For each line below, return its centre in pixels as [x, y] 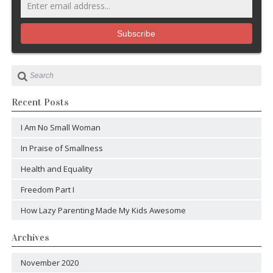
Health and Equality [56, 168]
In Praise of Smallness [62, 148]
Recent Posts [40, 102]
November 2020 [49, 262]
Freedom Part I [47, 189]
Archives [30, 237]
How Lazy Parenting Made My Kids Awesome [103, 210]
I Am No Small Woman [60, 127]
